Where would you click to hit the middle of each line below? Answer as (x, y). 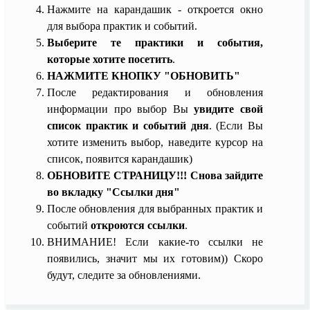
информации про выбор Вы (121, 109)
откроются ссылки (138, 225)
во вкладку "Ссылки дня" (113, 192)
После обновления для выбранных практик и (155, 208)
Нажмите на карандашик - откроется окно (155, 9)
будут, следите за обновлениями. (125, 275)
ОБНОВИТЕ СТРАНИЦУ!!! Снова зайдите (155, 175)
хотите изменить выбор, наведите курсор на (155, 142)
